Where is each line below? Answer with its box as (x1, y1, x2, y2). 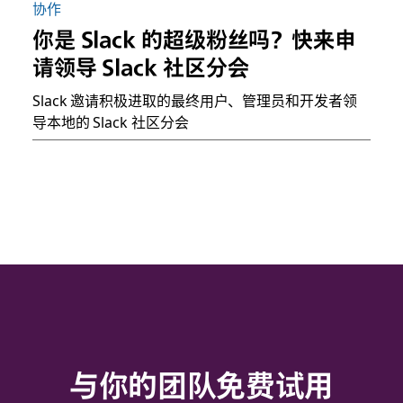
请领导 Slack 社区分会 (31, 54, 249, 82)
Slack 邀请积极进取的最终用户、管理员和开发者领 (31, 89, 357, 112)
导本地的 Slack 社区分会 (31, 111, 189, 133)
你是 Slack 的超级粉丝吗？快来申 (31, 26, 357, 54)
